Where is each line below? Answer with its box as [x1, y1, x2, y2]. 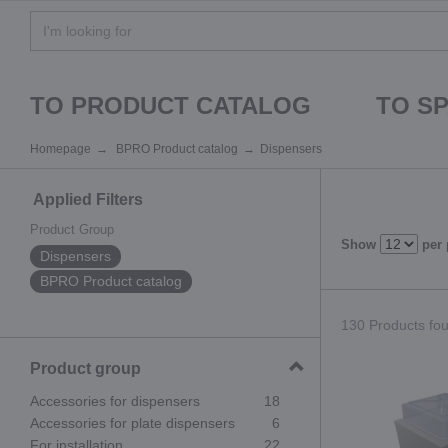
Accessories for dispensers [30, 393, 200, 409]
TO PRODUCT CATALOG [30, 92, 311, 119]
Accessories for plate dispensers [30, 415, 235, 431]
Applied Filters [30, 191, 143, 208]
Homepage [30, 142, 91, 156]
